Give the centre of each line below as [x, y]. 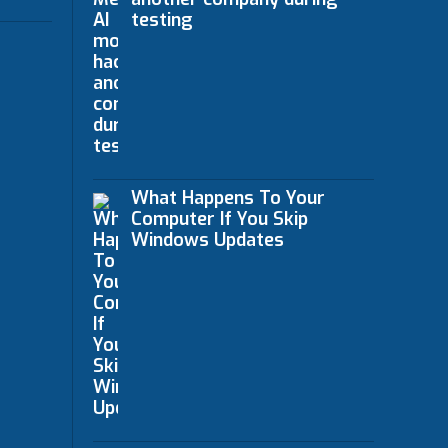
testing [162, 19]
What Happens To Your [228, 197]
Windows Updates [208, 239]
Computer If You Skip [220, 218]
